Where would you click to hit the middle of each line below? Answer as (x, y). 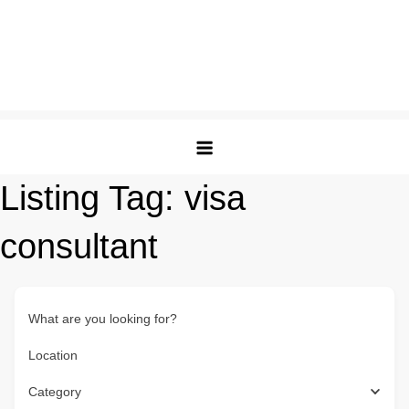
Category (55, 392)
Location (53, 355)
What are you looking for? (103, 319)
